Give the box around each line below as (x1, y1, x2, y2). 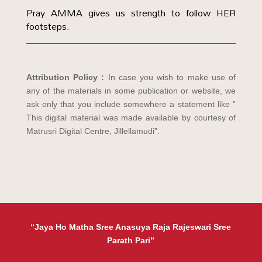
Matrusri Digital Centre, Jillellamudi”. (26, 126, 160, 136)
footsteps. (26, 17, 70, 36)
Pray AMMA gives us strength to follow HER (26, 4, 236, 22)
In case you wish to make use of (108, 73, 236, 82)
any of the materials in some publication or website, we (26, 86, 236, 95)
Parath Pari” (107, 236, 155, 245)
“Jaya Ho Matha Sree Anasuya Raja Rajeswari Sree (30, 222, 232, 232)
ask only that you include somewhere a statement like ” (26, 99, 236, 109)
